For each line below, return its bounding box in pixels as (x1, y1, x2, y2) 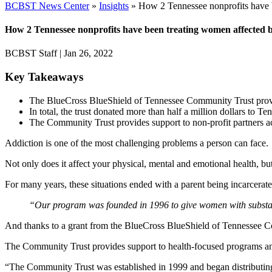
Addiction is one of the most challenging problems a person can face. (5, 137, 268, 148)
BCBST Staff (5, 48, 57, 59)
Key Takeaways (5, 70, 83, 83)
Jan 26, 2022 (64, 48, 113, 59)
